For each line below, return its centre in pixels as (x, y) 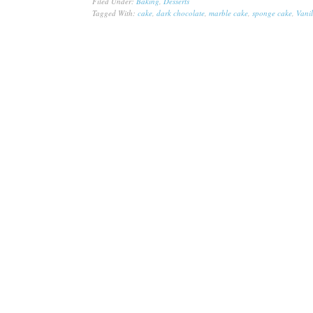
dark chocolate (181, 13)
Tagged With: (115, 13)
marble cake (228, 13)
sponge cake (272, 13)
